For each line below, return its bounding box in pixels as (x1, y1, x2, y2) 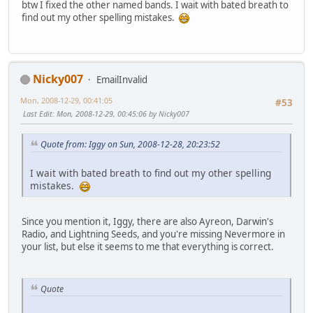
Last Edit (23, 108, 52, 119)
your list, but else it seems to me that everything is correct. (22, 240, 274, 253)
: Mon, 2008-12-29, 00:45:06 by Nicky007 (52, 108, 189, 119)
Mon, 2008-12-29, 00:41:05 (20, 94, 112, 105)
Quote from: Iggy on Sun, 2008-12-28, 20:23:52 (41, 138, 220, 150)
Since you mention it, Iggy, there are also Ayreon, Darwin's (22, 214, 273, 228)
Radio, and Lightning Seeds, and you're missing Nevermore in (22, 227, 285, 240)
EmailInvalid (96, 73, 147, 86)
